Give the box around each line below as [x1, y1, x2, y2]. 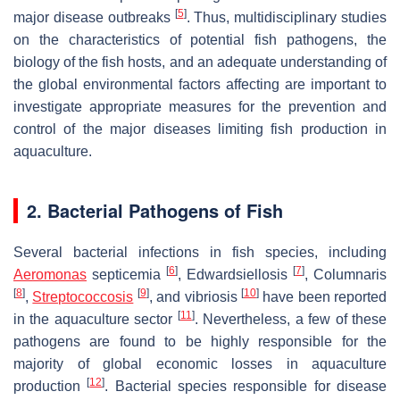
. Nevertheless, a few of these [194, 311, 387, 327]
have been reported [258, 288, 387, 304]
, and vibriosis [148, 288, 241, 304]
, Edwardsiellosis [178, 266, 293, 282]
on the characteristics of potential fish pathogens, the [13, 31, 387, 47]
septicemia [87, 266, 166, 282]
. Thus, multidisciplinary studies [186, 9, 387, 25]
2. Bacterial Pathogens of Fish [27, 196, 283, 223]
